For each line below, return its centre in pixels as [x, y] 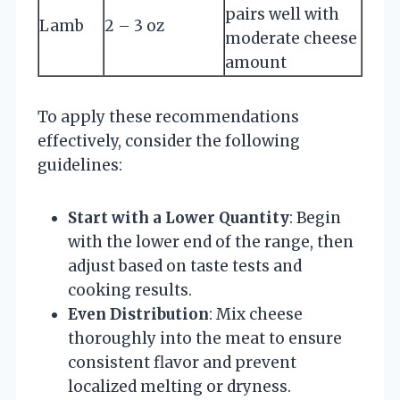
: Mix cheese [256, 314]
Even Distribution [138, 314]
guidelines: [80, 165]
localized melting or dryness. [179, 386]
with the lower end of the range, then [211, 242]
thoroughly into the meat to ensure [205, 338]
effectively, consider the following [169, 141]
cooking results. [130, 290]
